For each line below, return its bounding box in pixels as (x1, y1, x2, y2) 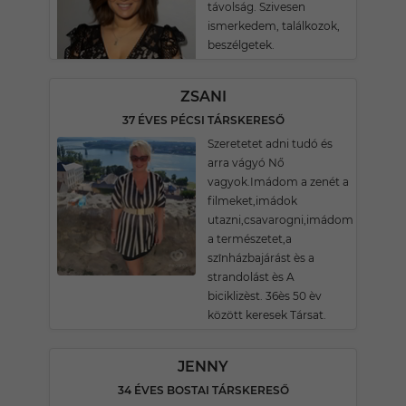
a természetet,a (208, 232, 292, 246)
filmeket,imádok (208, 194, 297, 208)
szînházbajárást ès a (208, 251, 314, 265)
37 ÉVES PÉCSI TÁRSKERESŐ (121, 113, 285, 127)
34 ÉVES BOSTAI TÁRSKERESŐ (117, 383, 289, 397)
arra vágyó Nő (208, 156, 285, 169)
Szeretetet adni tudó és (208, 137, 333, 150)
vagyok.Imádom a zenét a (208, 175, 349, 188)
